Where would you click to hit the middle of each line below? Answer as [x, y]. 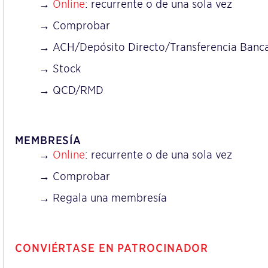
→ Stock [60, 69]
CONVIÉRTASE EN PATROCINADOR [112, 248]
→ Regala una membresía [103, 198]
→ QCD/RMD [71, 90]
